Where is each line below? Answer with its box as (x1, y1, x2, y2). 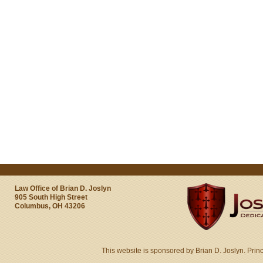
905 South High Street (15, 193, 87, 201)
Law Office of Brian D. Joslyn (15, 184, 111, 193)
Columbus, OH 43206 (15, 202, 85, 210)
